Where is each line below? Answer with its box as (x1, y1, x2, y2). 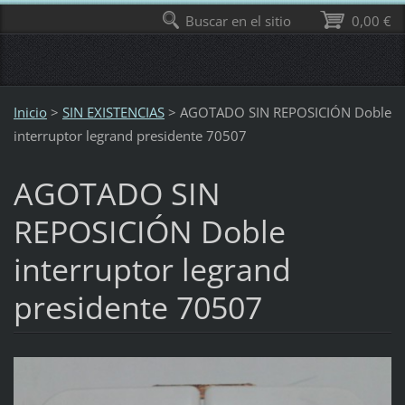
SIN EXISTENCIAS (61, 102, 165, 121)
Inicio (13, 102, 47, 121)
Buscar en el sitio (185, 12, 292, 30)
